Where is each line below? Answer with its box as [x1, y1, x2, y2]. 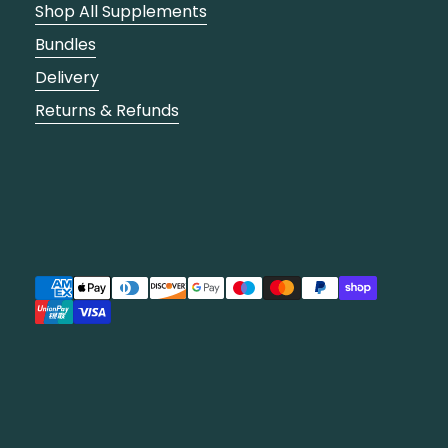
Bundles [34, 32, 96, 56]
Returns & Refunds [34, 98, 179, 122]
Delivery [34, 65, 99, 89]
